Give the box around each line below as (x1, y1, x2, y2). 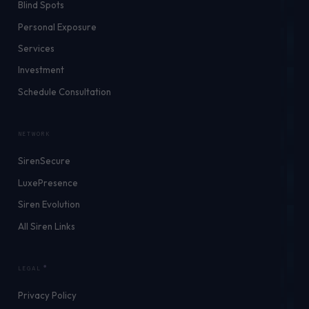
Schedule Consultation (17, 86, 111, 97)
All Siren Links (17, 220, 75, 232)
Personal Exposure (17, 21, 97, 32)
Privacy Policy (17, 290, 77, 301)
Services (17, 43, 54, 54)
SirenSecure (17, 155, 70, 167)
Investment (17, 64, 64, 76)
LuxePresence (17, 177, 78, 188)
